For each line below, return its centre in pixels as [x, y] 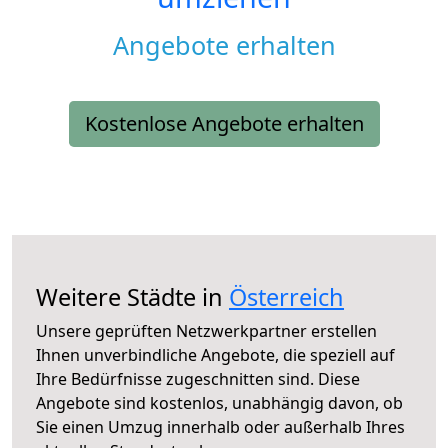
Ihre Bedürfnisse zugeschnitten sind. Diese [198, 379]
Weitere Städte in [132, 297]
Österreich [286, 297]
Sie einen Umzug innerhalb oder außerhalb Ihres [220, 427]
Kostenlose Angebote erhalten [224, 124]
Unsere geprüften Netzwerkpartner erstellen [206, 331]
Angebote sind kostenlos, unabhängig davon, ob [219, 403]
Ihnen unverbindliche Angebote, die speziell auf [215, 355]
